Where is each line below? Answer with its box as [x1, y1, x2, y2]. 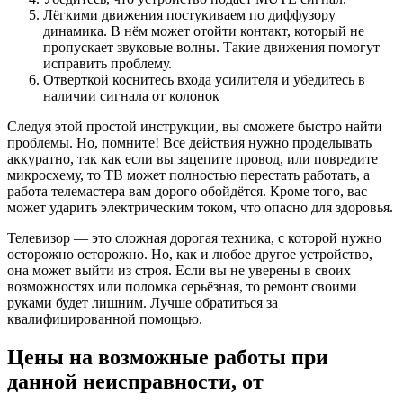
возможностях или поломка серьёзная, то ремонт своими [7, 279, 357, 294]
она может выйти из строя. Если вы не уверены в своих [7, 263, 351, 278]
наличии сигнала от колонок [43, 88, 219, 103]
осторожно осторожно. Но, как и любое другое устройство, [7, 246, 372, 262]
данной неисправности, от [7, 369, 264, 393]
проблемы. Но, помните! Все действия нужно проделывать [7, 135, 372, 150]
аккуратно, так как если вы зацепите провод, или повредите [7, 151, 378, 166]
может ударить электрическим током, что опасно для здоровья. [7, 200, 393, 215]
